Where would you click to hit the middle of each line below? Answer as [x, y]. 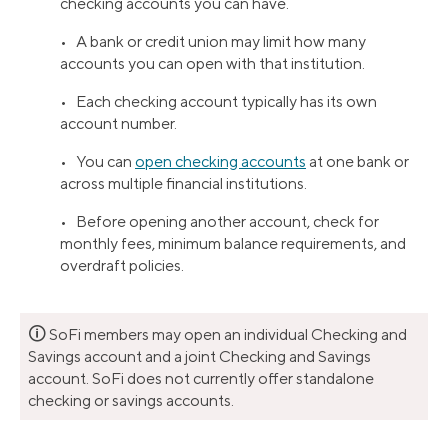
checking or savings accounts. [131, 400]
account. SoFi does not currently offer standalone [201, 378]
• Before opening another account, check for [219, 221]
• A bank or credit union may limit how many [213, 41]
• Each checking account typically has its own [218, 101]
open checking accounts [220, 161]
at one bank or [357, 161]
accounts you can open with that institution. [212, 63]
